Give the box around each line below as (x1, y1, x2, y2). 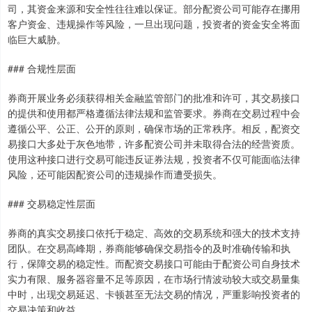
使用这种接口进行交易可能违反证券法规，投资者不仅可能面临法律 (8, 152, 300, 166)
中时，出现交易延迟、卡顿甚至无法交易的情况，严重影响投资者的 (8, 287, 300, 301)
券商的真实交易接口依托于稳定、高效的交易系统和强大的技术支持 (8, 226, 300, 240)
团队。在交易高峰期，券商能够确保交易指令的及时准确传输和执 (8, 241, 290, 255)
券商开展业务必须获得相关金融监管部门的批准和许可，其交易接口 (8, 91, 300, 104)
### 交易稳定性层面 (8, 196, 95, 210)
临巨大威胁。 (8, 32, 66, 46)
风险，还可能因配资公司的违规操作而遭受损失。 (8, 167, 222, 181)
